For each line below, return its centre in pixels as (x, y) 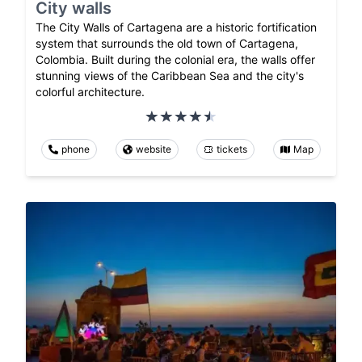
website (153, 149)
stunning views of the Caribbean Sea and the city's (170, 76)
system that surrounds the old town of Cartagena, (167, 44)
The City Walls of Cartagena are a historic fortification (176, 27)
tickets (232, 149)
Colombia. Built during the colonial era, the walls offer (175, 60)
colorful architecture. (90, 92)
